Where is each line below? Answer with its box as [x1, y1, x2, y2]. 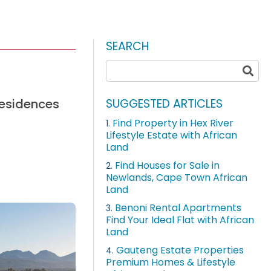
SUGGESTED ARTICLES [106, 96, 223, 113]
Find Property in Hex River [113, 116, 234, 131]
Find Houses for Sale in [115, 158, 220, 173]
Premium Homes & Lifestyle [106, 255, 236, 270]
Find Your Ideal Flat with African [106, 213, 255, 227]
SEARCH [106, 38, 150, 54]
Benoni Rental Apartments [115, 201, 242, 215]
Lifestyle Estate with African [106, 128, 238, 143]
